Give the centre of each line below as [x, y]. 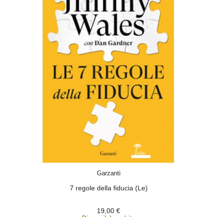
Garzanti [108, 173]
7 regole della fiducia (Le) [108, 188]
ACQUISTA [117, 167]
